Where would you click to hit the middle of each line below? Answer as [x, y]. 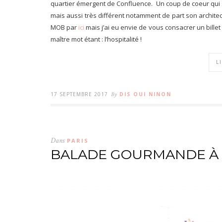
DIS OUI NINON [145, 94]
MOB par [65, 28]
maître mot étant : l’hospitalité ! [96, 39]
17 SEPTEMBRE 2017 [79, 94]
